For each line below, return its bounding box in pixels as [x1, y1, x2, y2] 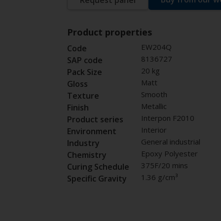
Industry [67, 138, 100, 149]
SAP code [67, 55, 103, 66]
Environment [67, 126, 116, 137]
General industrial [141, 137, 200, 147]
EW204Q [141, 42, 172, 52]
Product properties [67, 26, 152, 38]
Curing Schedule [67, 161, 129, 173]
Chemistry [67, 149, 107, 161]
